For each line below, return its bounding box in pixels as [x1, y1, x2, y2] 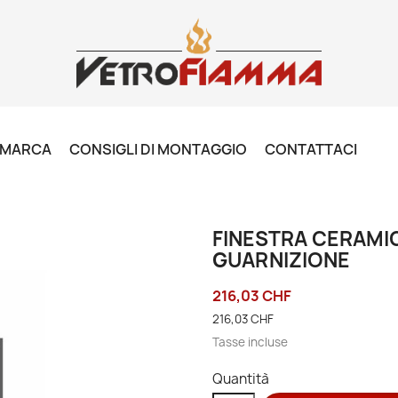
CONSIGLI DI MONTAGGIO [69, 139, 247, 159]
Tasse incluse [212, 334, 288, 350]
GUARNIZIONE [212, 247, 350, 274]
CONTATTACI [265, 139, 357, 159]
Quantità [212, 370, 269, 388]
